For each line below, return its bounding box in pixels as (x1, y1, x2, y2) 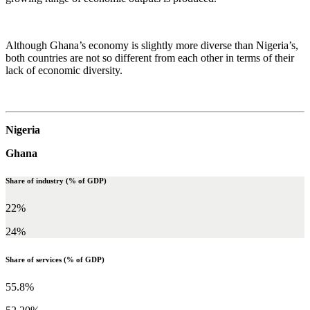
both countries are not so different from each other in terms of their (6, 51, 294, 64)
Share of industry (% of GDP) (6, 176, 107, 185)
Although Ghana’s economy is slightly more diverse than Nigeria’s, (6, 39, 298, 51)
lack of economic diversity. (6, 64, 122, 76)
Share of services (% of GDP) (6, 255, 104, 264)
